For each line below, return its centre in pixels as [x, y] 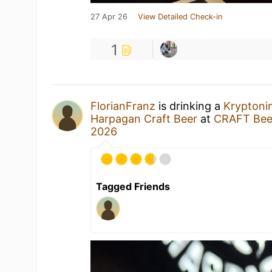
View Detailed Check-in [180, 17]
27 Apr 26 [109, 17]
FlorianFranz [123, 106]
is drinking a [190, 106]
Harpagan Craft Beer [144, 119]
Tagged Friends [133, 186]
